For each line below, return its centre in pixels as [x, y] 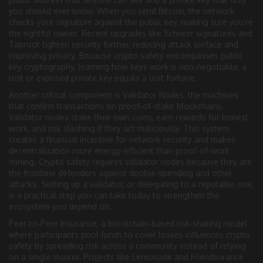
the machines [213, 95]
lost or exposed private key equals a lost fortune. [103, 77]
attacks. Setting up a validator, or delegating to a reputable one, [131, 184]
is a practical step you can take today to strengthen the [114, 195]
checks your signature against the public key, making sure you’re [131, 22]
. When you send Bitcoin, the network [163, 11]
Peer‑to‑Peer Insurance [53, 223]
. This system [204, 128]
